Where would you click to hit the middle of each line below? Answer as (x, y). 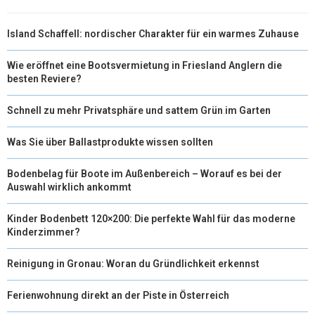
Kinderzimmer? (44, 232)
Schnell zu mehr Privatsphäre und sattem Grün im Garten (139, 110)
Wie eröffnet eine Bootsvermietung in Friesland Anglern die (144, 65)
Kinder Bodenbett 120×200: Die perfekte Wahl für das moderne (151, 218)
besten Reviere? (44, 78)
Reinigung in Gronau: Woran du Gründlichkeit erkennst (133, 263)
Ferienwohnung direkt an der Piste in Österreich (118, 295)
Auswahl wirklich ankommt (69, 187)
